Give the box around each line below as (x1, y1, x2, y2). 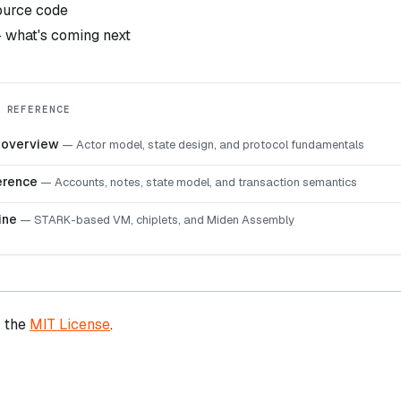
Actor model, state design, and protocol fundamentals (76, 136, 364, 152)
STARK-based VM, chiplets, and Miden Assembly (34, 211, 294, 227)
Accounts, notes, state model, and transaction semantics (55, 174, 357, 190)
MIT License (30, 314, 110, 334)
